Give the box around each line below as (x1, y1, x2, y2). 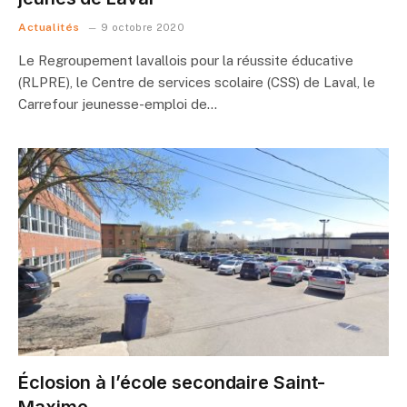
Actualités (18, 20, 80, 34)
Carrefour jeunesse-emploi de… (18, 95, 217, 112)
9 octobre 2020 (101, 21, 184, 33)
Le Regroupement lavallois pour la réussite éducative (18, 52, 353, 68)
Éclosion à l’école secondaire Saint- (18, 372, 326, 393)
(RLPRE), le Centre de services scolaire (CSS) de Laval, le (18, 74, 375, 90)
